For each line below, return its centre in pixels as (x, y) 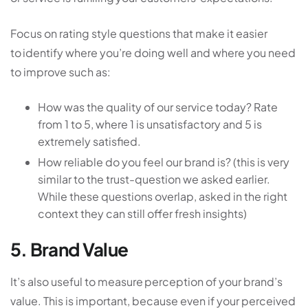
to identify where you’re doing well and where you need (153, 53)
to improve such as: (60, 72)
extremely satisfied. (89, 142)
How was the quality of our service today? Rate (158, 107)
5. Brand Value (69, 250)
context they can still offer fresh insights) (142, 214)
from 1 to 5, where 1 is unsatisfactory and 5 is (150, 124)
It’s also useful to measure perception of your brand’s (146, 282)
